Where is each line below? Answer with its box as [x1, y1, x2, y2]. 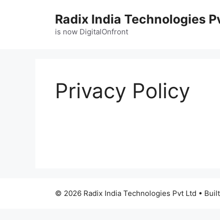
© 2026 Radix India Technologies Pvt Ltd [55, 189, 196, 198]
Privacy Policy [55, 78, 190, 103]
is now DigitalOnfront [55, 27, 128, 36]
